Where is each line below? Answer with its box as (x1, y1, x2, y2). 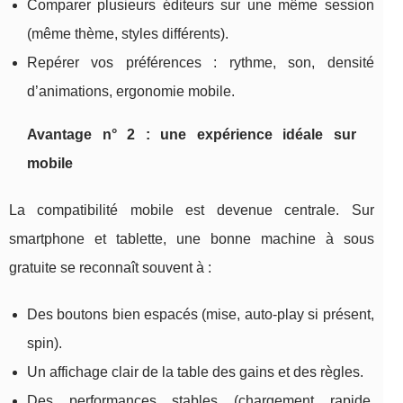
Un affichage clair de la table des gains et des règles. (27, 363, 363, 380)
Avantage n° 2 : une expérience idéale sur (27, 126, 356, 142)
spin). (27, 335, 62, 351)
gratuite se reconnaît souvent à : (9, 259, 211, 275)
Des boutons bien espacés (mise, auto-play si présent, (27, 306, 374, 322)
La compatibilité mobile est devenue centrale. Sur (9, 201, 374, 218)
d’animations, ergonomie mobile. (27, 83, 235, 99)
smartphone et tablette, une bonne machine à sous (9, 230, 374, 246)
